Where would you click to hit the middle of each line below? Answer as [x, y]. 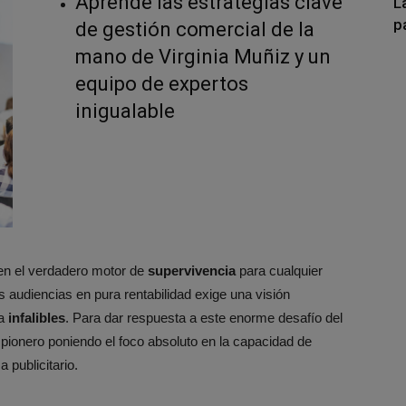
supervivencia [192, 270]
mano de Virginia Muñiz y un [203, 57]
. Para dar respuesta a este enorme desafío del [204, 317]
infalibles [35, 317]
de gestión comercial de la [195, 29]
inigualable [125, 111]
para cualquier [279, 270]
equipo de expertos [162, 84]
